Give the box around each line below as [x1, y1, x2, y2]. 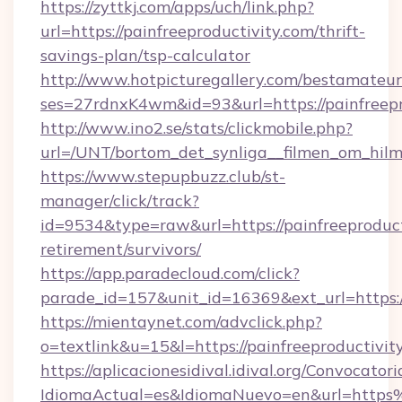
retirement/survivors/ [40, 239, 201, 259]
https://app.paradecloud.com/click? [40, 263, 300, 284]
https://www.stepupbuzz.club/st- [40, 166, 285, 187]
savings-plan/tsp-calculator [40, 45, 250, 66]
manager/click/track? [40, 190, 199, 211]
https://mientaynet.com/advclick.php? [40, 311, 322, 332]
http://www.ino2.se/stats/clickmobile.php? [40, 118, 353, 138]
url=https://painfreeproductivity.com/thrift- [40, 21, 365, 41]
